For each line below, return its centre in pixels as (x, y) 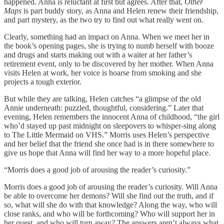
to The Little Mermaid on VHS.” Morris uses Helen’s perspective (107, 134)
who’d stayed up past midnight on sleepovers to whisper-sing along (110, 125)
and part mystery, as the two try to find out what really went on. (104, 19)
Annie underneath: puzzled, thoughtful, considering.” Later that (104, 107)
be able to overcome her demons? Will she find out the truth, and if (109, 195)
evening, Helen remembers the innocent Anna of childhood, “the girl (112, 116)
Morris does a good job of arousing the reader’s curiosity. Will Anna (111, 186)
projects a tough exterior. (43, 81)
